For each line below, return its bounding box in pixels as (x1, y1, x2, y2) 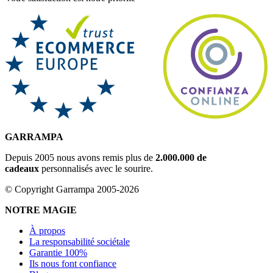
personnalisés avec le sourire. (39, 163, 153, 174)
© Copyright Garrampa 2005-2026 (5, 183, 139, 194)
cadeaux (5, 163, 39, 174)
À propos (29, 225, 65, 236)
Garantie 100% (29, 247, 87, 258)
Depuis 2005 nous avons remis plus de (5, 152, 155, 163)
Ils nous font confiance (29, 258, 116, 269)
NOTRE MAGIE (5, 204, 77, 215)
